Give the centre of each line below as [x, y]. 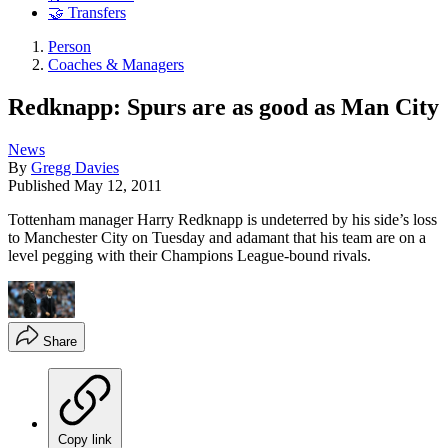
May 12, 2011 [118, 185]
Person [69, 47]
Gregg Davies [75, 167]
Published [41, 185]
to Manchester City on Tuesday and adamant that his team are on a [217, 237]
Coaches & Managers [116, 65]
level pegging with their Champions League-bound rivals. [189, 255]
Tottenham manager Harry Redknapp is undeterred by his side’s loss [222, 219]
